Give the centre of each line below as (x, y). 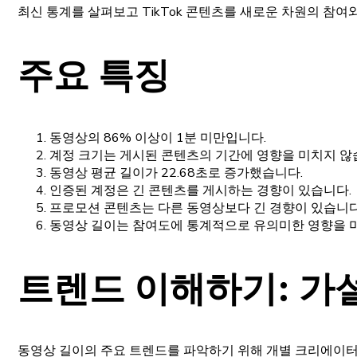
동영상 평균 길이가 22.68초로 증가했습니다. (176, 173)
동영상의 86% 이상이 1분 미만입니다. (158, 137)
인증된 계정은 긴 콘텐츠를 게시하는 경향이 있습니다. (200, 190)
